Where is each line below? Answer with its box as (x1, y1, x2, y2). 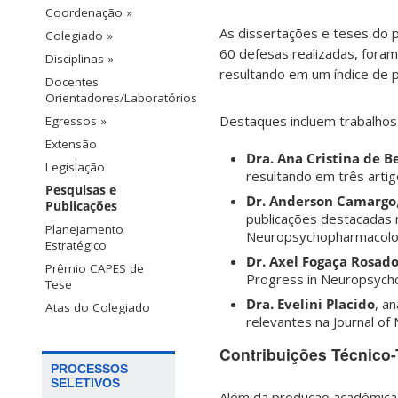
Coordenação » (45, 4, 132, 20)
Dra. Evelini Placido (246, 294, 375, 313)
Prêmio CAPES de (45, 259, 144, 276)
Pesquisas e (45, 181, 116, 198)
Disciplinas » (45, 50, 114, 67)
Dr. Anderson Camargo (246, 191, 396, 210)
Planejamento (45, 220, 123, 237)
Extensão (45, 135, 97, 152)
